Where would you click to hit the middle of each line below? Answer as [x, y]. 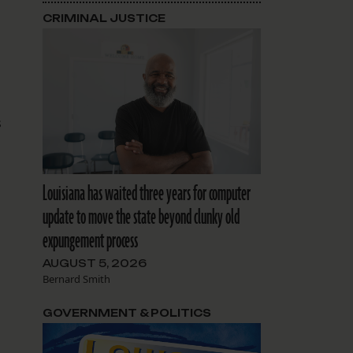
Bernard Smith [76, 279]
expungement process [90, 241]
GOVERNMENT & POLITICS [126, 312]
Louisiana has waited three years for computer [146, 193]
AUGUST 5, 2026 [94, 263]
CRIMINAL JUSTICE [104, 19]
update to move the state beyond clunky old [141, 217]
